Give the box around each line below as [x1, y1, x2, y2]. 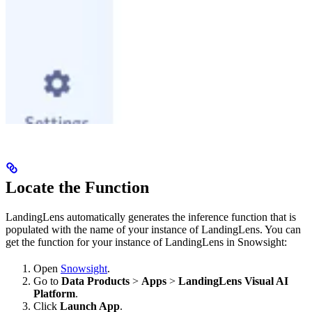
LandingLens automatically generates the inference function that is [6, 211, 296, 224]
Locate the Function [6, 178, 149, 197]
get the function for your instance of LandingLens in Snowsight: [6, 236, 287, 249]
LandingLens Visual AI [178, 275, 288, 288]
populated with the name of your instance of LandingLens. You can [6, 224, 301, 236]
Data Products [61, 275, 130, 288]
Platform [33, 288, 75, 300]
